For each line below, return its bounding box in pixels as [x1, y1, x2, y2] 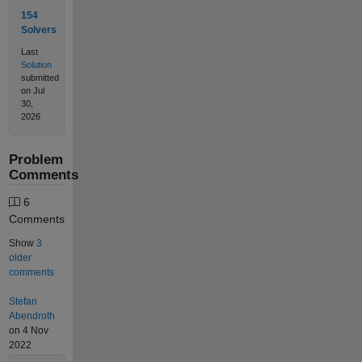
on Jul [20, 86, 44, 96]
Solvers [20, 23, 57, 36]
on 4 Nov [8, 324, 48, 336]
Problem [8, 152, 63, 168]
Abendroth [8, 309, 55, 322]
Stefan [8, 295, 37, 307]
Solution [20, 60, 52, 70]
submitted [20, 73, 59, 83]
